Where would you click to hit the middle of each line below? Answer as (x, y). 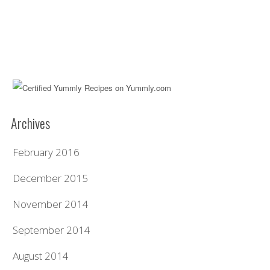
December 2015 (51, 178)
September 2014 (52, 230)
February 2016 (46, 152)
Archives (31, 123)
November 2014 (51, 204)
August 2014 (41, 256)
